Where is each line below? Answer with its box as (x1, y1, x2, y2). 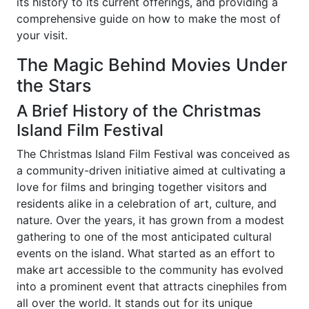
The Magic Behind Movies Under (17, 54, 288, 75)
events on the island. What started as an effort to (17, 246, 275, 260)
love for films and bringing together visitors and (17, 180, 267, 194)
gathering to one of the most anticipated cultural (17, 230, 272, 243)
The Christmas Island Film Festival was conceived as (17, 147, 290, 161)
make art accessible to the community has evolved (17, 263, 283, 277)
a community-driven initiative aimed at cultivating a (17, 163, 286, 177)
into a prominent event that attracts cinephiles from (17, 279, 287, 293)
